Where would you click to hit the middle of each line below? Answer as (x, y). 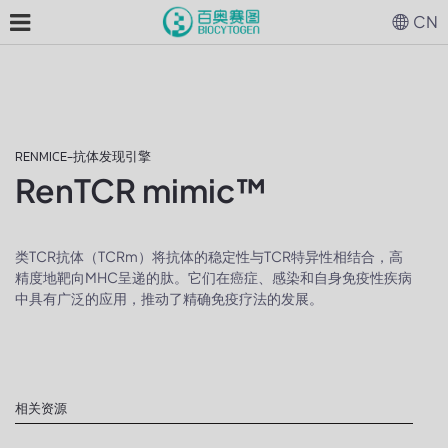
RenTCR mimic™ (141, 190)
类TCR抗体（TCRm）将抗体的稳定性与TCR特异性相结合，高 (209, 256)
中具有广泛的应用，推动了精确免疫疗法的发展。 (169, 298)
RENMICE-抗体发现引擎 (83, 156)
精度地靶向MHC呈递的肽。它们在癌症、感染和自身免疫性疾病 (213, 277)
